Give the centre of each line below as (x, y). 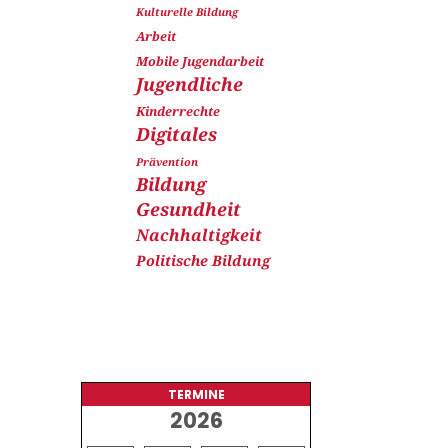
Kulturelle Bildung (186, 11)
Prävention (166, 161)
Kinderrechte (177, 111)
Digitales (176, 134)
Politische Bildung (202, 260)
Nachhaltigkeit (198, 235)
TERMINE (196, 394)
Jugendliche (189, 84)
